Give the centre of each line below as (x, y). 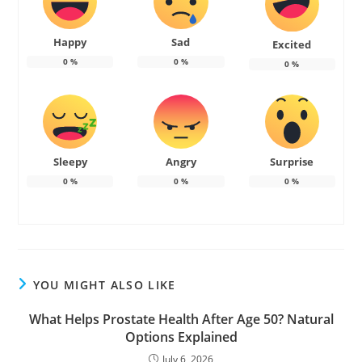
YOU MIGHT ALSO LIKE (104, 284)
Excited (292, 44)
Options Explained (181, 337)
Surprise (292, 161)
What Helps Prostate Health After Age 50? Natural (181, 319)
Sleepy (70, 161)
